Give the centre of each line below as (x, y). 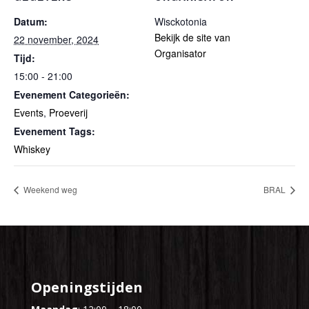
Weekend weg (49, 189)
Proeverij (68, 112)
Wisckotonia (181, 21)
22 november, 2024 (56, 39)
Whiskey (32, 149)
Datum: (31, 21)
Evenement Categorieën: (72, 94)
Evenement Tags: (54, 131)
